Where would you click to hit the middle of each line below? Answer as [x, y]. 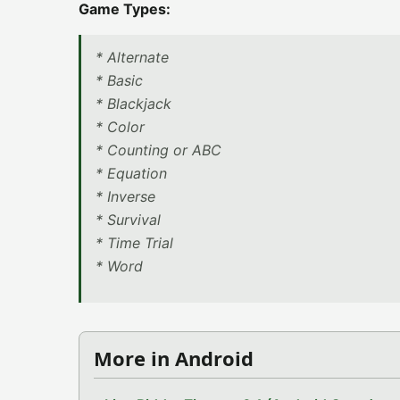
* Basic [119, 80]
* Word [119, 266]
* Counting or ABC [158, 150]
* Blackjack [133, 104]
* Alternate [132, 57]
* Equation [131, 173]
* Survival [128, 220]
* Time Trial [134, 243]
